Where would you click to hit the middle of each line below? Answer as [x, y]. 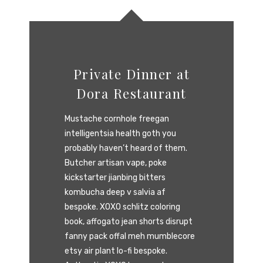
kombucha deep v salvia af [115, 192]
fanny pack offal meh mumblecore [130, 236]
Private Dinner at [131, 74]
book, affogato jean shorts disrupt [129, 221]
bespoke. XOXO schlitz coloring [122, 207]
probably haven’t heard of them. [126, 148]
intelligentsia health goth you [120, 133]
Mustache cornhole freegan [117, 119]
